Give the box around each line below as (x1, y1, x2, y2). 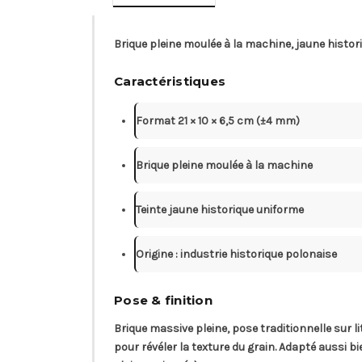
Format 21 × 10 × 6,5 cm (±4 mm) (136, 113, 300, 128)
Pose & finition (114, 292, 213, 308)
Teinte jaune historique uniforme (136, 202, 304, 217)
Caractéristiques (114, 73, 225, 89)
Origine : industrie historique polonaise (136, 246, 337, 261)
